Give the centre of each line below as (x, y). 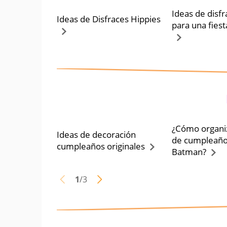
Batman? (189, 152)
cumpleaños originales (101, 146)
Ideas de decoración (96, 134)
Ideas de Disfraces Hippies (109, 19)
